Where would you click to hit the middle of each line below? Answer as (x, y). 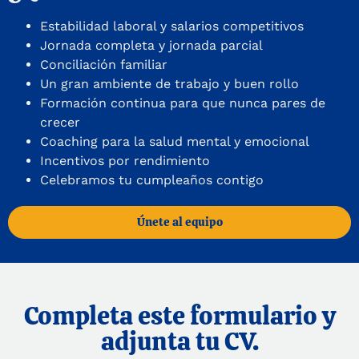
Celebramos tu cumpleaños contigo (152, 179)
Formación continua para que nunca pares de (183, 103)
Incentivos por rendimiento (125, 160)
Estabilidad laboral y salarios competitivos (172, 26)
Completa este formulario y (179, 315)
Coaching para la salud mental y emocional (175, 141)
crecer (60, 122)
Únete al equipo (179, 222)
